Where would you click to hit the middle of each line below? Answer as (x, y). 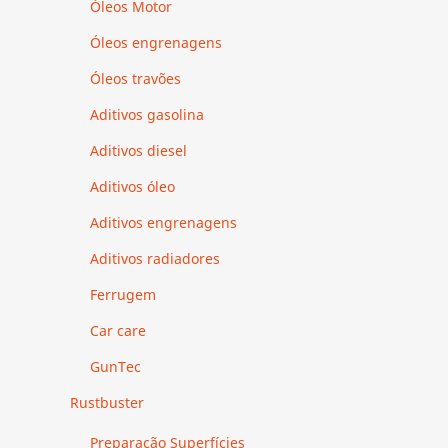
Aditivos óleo (132, 186)
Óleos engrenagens (156, 42)
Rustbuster (107, 402)
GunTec (115, 366)
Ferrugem (123, 294)
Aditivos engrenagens (163, 222)
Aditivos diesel (138, 150)
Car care (118, 330)
